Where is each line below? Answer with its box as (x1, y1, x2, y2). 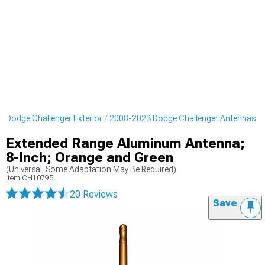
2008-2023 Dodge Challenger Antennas (109, 114, 256, 123)
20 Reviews (70, 189, 118, 200)
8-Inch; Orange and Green (6, 149, 173, 166)
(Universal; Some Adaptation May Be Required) (6, 164, 176, 174)
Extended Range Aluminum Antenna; (6, 135, 245, 151)
